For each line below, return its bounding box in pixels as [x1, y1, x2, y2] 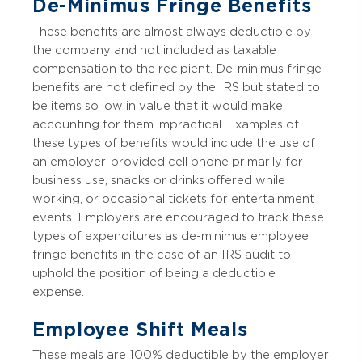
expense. [32, 284, 84, 298]
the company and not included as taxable [32, 43, 276, 57]
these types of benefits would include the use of [32, 136, 315, 149]
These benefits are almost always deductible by [32, 24, 311, 38]
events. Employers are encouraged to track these [32, 210, 324, 224]
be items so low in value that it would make [32, 99, 283, 112]
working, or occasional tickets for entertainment [32, 192, 314, 205]
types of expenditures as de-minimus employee [32, 229, 309, 242]
